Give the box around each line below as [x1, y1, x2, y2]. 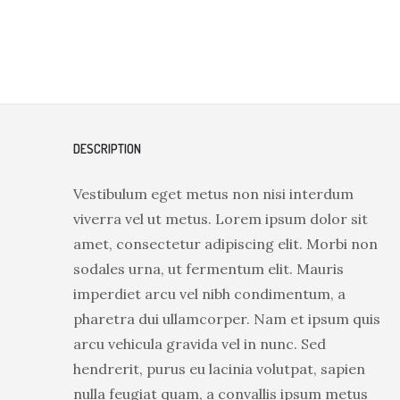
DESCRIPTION [73, 141, 141, 156]
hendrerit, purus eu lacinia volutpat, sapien [73, 360, 365, 378]
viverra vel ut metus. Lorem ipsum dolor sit [73, 210, 368, 228]
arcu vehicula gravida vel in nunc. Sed [73, 335, 326, 353]
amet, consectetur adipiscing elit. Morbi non [73, 235, 378, 253]
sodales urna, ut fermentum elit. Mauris [73, 260, 344, 278]
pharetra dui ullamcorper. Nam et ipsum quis [73, 310, 380, 328]
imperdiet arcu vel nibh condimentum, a [73, 285, 346, 303]
